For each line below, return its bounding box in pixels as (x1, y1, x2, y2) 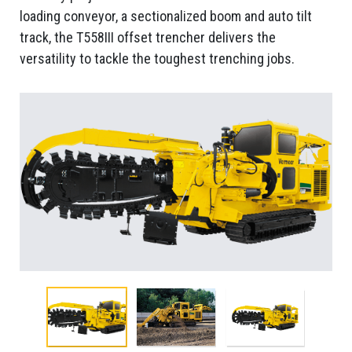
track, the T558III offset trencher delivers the (20, 29, 277, 46)
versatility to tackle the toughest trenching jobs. (20, 50, 295, 68)
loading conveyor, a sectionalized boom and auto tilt (20, 8, 313, 25)
